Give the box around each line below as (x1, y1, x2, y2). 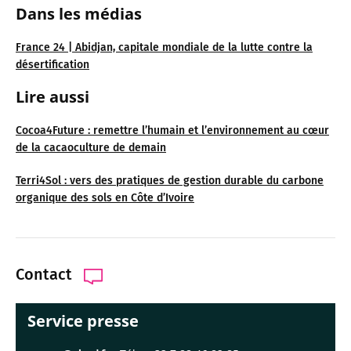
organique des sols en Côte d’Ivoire (16, 190, 194, 204)
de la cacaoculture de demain (16, 140, 166, 154)
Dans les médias (16, 2, 142, 24)
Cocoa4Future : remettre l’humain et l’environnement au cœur (16, 123, 329, 137)
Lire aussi (16, 85, 89, 107)
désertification (16, 57, 89, 71)
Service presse (27, 309, 139, 331)
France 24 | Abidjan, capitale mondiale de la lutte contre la (16, 40, 313, 54)
